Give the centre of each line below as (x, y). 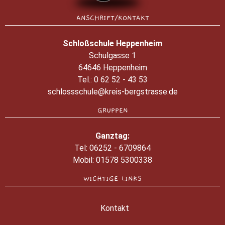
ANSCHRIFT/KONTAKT (113, 18)
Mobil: (84, 160)
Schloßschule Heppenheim (113, 43)
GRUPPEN (113, 110)
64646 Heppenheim (113, 67)
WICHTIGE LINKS (113, 179)
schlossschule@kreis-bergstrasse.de (113, 91)
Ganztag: (113, 136)
